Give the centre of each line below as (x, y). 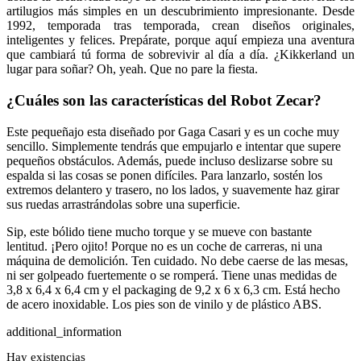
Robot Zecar (272, 100)
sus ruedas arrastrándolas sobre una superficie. (123, 204)
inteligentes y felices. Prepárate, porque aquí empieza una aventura (180, 40)
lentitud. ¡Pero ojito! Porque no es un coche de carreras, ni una (164, 246)
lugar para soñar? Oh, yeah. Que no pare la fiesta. (132, 69)
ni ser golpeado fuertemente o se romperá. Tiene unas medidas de (172, 275)
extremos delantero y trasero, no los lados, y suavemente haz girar (173, 189)
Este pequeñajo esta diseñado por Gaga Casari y (129, 131)
